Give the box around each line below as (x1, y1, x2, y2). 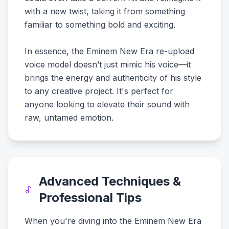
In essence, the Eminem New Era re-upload (25, 46, 194, 56)
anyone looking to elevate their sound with (25, 99, 190, 109)
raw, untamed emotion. (25, 112, 113, 123)
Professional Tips (39, 190, 142, 205)
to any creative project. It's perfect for (25, 86, 173, 96)
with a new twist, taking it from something (25, 6, 185, 16)
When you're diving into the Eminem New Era (25, 216, 201, 226)
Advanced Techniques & (39, 174, 181, 189)
